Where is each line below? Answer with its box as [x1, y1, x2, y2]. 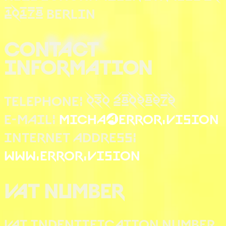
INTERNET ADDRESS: [4, 125, 137, 146]
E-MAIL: [4, 107, 59, 128]
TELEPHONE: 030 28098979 [4, 89, 176, 110]
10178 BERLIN [4, 2, 95, 23]
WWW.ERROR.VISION [4, 143, 140, 164]
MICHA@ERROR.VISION [59, 107, 219, 128]
